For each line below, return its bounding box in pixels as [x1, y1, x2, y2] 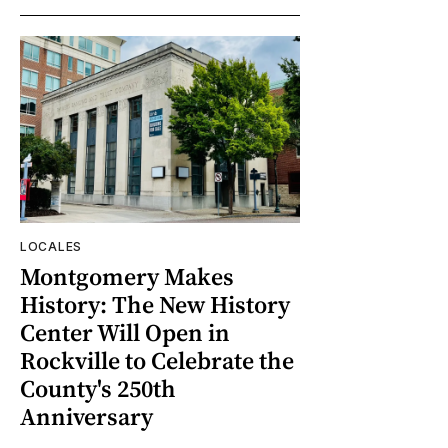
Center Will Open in [20, 316, 230, 350]
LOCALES [20, 239, 82, 255]
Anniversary [20, 400, 153, 434]
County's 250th [20, 372, 176, 406]
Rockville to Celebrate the [20, 344, 294, 378]
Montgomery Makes [20, 260, 234, 294]
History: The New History [20, 288, 290, 322]
